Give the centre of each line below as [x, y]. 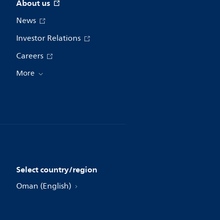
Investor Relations [49, 38]
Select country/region [56, 169]
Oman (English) [44, 186]
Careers [30, 56]
